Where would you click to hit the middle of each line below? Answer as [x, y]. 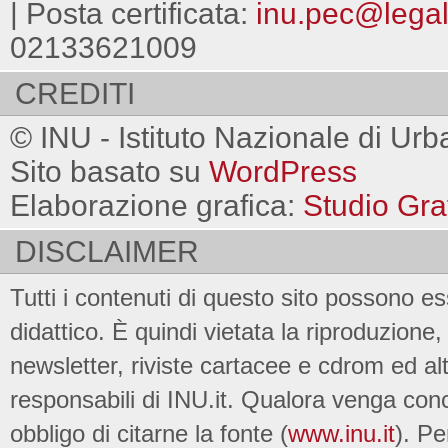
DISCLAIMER [107, 252]
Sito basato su [109, 172]
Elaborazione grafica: [156, 206]
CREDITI [75, 94]
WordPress [283, 172]
